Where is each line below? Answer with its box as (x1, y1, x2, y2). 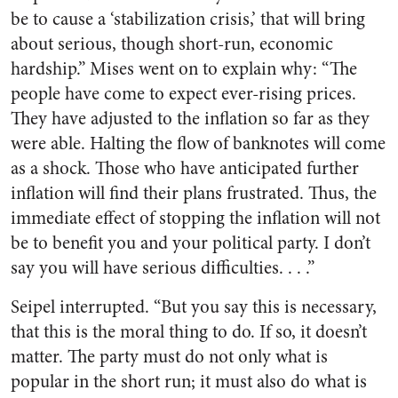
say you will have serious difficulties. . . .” (11, 255, 314, 281)
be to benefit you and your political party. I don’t (11, 230, 370, 256)
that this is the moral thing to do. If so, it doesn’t (11, 319, 367, 345)
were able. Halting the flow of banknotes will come (11, 131, 386, 156)
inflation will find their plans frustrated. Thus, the (11, 180, 377, 206)
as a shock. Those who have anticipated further (11, 155, 359, 181)
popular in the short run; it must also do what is (11, 369, 367, 394)
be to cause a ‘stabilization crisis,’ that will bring (11, 6, 365, 32)
